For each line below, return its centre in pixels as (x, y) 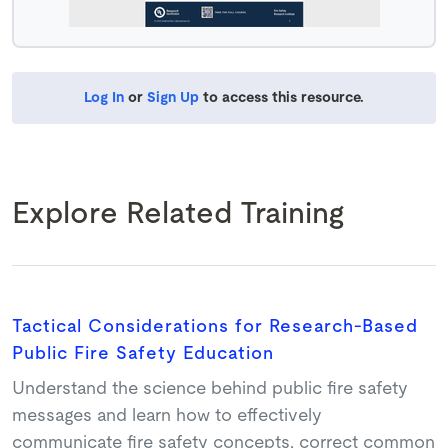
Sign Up (173, 97)
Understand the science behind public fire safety (210, 389)
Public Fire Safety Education (143, 354)
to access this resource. (281, 97)
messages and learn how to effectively (167, 416)
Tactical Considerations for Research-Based (215, 327)
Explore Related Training (178, 214)
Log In (104, 97)
